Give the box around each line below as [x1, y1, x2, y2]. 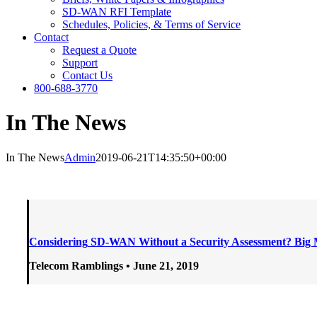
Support [62, 57, 98, 69]
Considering [29, 235, 88, 248]
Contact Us [62, 69, 113, 81]
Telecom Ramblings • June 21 [29, 259, 171, 272]
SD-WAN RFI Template [62, 6, 171, 18]
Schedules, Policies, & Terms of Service [62, 18, 241, 30]
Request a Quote [62, 44, 137, 56]
